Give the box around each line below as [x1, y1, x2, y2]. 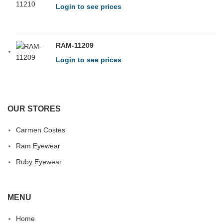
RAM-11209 [56, 41, 94, 49]
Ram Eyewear [16, 142, 60, 150]
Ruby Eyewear [16, 158, 62, 166]
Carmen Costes [16, 126, 65, 134]
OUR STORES [7, 105, 61, 113]
